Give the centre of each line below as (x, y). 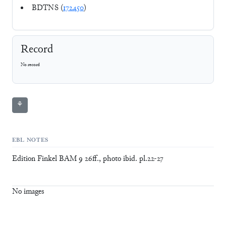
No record (30, 65)
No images (28, 192)
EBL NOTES (30, 140)
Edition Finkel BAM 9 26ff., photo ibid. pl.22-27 (88, 159)
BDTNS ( (47, 9)
